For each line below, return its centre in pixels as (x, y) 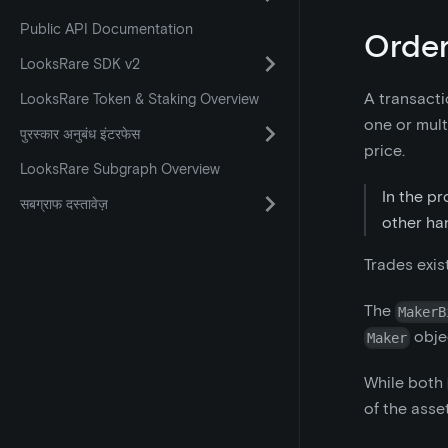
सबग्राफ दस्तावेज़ (64, 204)
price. (384, 151)
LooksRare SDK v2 (80, 64)
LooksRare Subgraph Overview (120, 169)
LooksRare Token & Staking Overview (139, 99)
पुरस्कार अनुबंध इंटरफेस (80, 134)
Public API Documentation (106, 29)
